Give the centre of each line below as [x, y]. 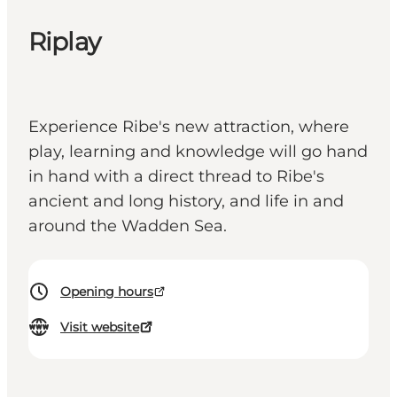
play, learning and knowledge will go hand [198, 152]
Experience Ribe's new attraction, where [189, 127]
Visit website [100, 327]
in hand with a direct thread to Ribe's [176, 177]
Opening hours [107, 292]
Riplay [64, 42]
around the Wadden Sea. [128, 226]
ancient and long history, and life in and [186, 202]
